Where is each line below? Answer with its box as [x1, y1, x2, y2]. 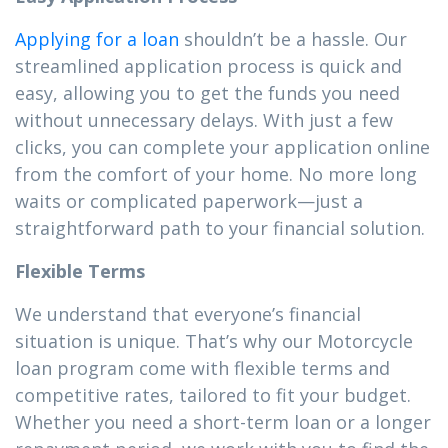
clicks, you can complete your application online [15, 135, 430, 159]
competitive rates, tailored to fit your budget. [15, 383, 411, 407]
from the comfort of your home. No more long [15, 162, 417, 186]
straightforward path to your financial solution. [15, 216, 425, 240]
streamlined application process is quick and [15, 54, 402, 78]
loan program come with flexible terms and [15, 356, 390, 380]
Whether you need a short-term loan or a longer [15, 410, 431, 434]
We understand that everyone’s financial [15, 302, 361, 326]
